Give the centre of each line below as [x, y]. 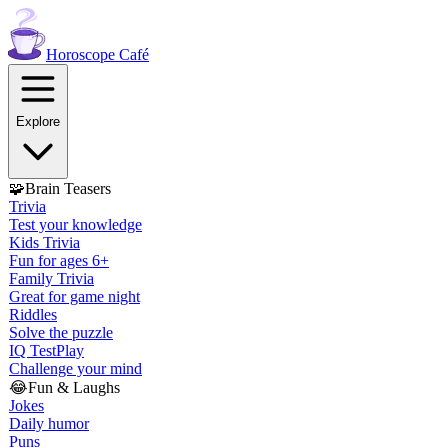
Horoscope [80, 54]
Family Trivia [51, 278]
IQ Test [32, 350]
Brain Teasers [68, 188]
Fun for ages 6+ [59, 260]
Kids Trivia [44, 242]
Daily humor [49, 423]
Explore [38, 121]
